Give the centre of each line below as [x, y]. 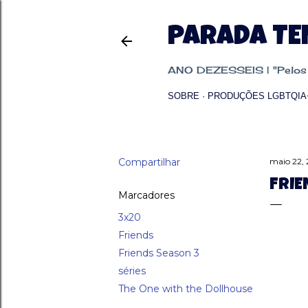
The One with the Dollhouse [186, 289]
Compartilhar [149, 162]
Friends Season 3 [159, 253]
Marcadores [146, 195]
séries [132, 271]
